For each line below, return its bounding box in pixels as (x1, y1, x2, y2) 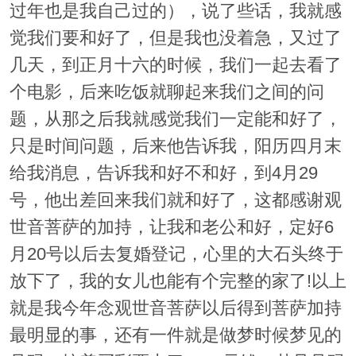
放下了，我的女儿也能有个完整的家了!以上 (9, 271, 346, 291)
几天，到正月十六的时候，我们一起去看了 (9, 55, 342, 75)
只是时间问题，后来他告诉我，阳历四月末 (9, 136, 342, 156)
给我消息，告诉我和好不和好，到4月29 (9, 163, 318, 183)
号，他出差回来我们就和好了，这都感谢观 (9, 190, 342, 210)
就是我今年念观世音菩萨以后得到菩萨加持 (9, 298, 342, 318)
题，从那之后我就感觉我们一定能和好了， (9, 109, 342, 129)
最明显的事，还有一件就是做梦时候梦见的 (9, 325, 342, 345)
